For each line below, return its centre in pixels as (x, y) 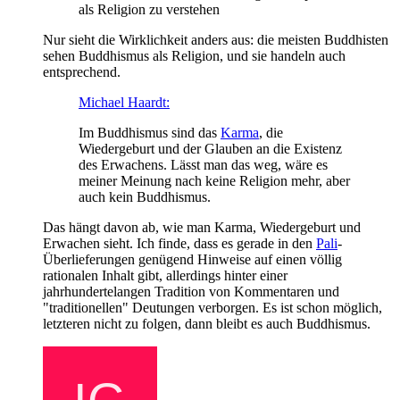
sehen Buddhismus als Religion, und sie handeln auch (194, 55)
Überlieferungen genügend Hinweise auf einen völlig (192, 259)
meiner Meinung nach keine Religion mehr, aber (214, 180)
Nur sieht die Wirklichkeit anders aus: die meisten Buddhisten (216, 39)
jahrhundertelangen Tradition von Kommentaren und (191, 291)
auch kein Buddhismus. (145, 196)
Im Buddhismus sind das (150, 132)
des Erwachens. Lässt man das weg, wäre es (203, 164)
